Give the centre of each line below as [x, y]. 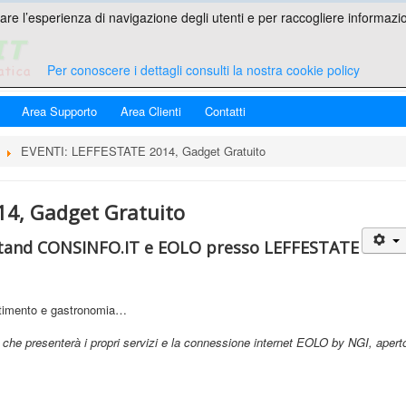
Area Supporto [59, 111]
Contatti [225, 111]
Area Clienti [151, 111]
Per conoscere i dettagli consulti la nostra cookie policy [203, 70]
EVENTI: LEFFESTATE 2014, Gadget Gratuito [143, 151]
